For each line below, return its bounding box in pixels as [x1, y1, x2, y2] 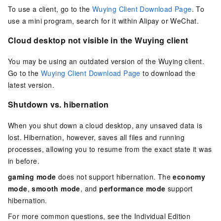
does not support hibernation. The [56, 171, 173, 182]
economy [173, 171, 206, 182]
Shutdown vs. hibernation [8, 99, 109, 110]
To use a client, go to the [8, 4, 92, 14]
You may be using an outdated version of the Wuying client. [8, 56, 205, 67]
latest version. [8, 80, 55, 90]
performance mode [99, 183, 166, 193]
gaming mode [8, 171, 56, 182]
